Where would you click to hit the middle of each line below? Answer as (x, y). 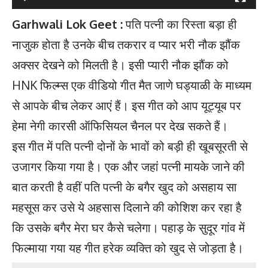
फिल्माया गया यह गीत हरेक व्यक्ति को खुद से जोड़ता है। (128, 247)
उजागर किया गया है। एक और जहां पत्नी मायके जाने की (128, 166)
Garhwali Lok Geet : (67, 24)
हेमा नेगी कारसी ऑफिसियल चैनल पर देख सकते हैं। (120, 125)
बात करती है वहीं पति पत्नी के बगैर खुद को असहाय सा (124, 186)
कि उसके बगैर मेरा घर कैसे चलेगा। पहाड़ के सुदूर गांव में (128, 227)
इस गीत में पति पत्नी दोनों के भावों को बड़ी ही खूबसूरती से (130, 146)
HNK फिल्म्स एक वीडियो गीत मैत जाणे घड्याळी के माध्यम (132, 85)
